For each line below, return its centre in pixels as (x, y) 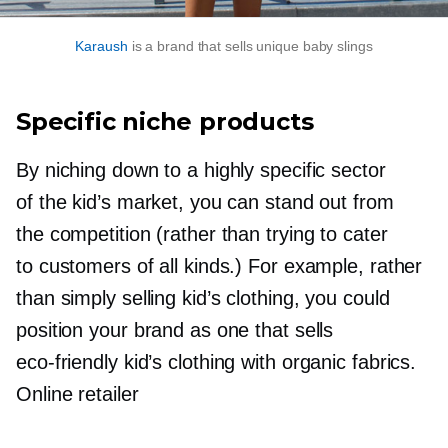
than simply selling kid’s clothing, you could (203, 298)
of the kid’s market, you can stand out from (205, 202)
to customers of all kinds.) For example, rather (219, 266)
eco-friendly (67, 362)
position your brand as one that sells (175, 330)
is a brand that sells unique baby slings (250, 46)
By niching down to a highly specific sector (201, 170)
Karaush (101, 46)
